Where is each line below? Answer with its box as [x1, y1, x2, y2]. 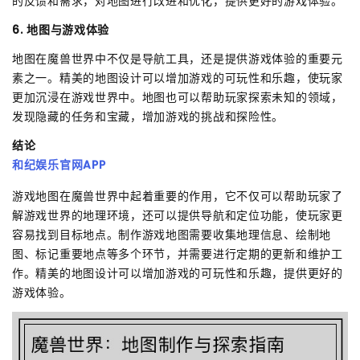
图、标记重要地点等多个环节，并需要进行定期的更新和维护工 [12, 245, 343, 262]
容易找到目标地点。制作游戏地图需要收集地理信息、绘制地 [12, 226, 331, 243]
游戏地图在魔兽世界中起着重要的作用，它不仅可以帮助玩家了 [12, 187, 343, 204]
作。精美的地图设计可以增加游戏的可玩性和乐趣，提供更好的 [12, 264, 343, 281]
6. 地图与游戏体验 [12, 21, 109, 38]
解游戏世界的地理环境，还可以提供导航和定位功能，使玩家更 [12, 207, 343, 223]
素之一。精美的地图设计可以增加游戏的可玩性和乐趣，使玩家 [12, 69, 343, 86]
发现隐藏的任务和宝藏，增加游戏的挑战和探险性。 [12, 108, 284, 125]
